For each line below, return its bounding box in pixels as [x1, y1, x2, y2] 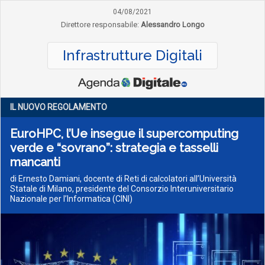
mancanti [10, 155, 60, 169]
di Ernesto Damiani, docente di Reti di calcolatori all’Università [10, 174, 237, 183]
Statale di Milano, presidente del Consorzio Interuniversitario [10, 184, 234, 193]
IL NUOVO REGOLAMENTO [10, 102, 107, 112]
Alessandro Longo [140, 20, 205, 29]
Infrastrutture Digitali [63, 47, 202, 64]
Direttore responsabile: [60, 20, 139, 29]
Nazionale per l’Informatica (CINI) [10, 194, 132, 203]
